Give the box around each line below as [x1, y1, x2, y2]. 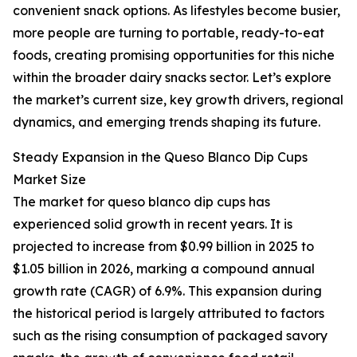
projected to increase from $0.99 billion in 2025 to [13, 238, 314, 255]
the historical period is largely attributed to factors [13, 305, 324, 322]
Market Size [13, 171, 86, 188]
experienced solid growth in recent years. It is [13, 216, 292, 233]
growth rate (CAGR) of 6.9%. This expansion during [13, 283, 322, 300]
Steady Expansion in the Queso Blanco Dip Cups [13, 149, 308, 166]
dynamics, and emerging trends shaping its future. [13, 114, 320, 131]
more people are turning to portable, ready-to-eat [13, 25, 324, 41]
